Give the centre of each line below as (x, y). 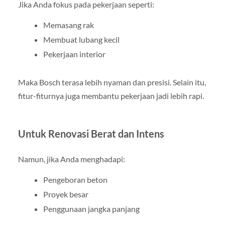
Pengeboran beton (75, 180)
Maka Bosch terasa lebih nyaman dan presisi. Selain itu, (112, 82)
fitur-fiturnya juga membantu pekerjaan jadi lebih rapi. (111, 95)
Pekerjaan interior (74, 54)
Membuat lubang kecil (81, 39)
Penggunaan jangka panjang (91, 209)
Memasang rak (68, 25)
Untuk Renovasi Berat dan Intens (91, 133)
